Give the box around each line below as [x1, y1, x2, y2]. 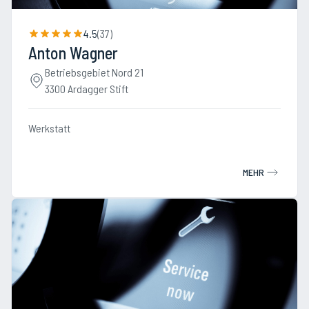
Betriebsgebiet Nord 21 [45, 66, 143, 79]
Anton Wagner [28, 43, 118, 63]
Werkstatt [28, 121, 70, 134]
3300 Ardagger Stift [45, 82, 128, 95]
